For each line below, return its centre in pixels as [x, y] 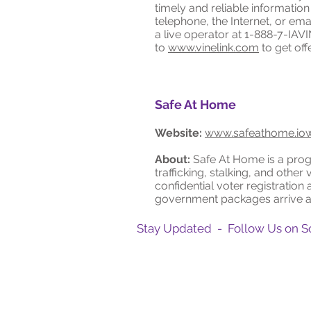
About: [173, 159]
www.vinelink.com [213, 48]
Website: [178, 133]
